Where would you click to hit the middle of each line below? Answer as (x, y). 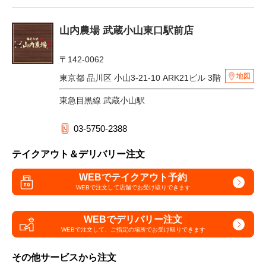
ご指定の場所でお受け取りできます (158, 229)
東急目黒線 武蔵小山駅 (102, 101)
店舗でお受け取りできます (155, 187)
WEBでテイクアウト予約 (133, 177)
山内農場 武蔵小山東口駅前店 (126, 31)
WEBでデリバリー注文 (133, 219)
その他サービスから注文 (64, 258)
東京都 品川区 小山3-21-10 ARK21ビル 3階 (141, 78)
